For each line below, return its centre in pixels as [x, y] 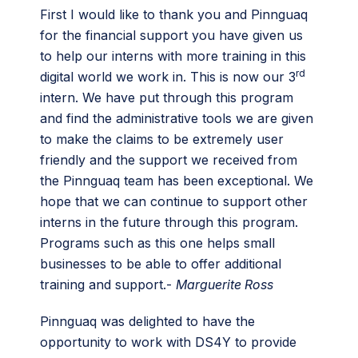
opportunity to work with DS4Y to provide [168, 342]
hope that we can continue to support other [174, 201]
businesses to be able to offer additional [161, 264]
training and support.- [108, 284]
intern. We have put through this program [167, 97]
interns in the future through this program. [169, 222]
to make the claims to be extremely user [162, 139]
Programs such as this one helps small [157, 243]
